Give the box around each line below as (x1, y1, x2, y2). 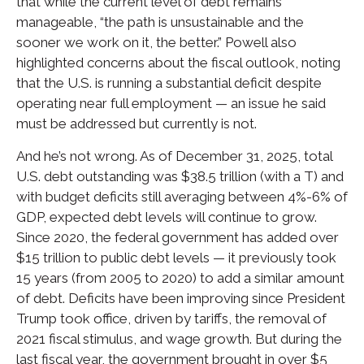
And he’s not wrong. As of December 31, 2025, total (16, 147, 332, 164)
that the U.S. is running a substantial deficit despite (16, 74, 322, 91)
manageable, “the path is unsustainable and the (16, 13, 304, 30)
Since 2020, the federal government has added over (16, 228, 339, 245)
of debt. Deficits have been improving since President (16, 289, 345, 306)
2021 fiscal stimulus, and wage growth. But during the (16, 330, 342, 347)
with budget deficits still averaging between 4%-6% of (16, 188, 348, 205)
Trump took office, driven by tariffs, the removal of (16, 310, 327, 327)
